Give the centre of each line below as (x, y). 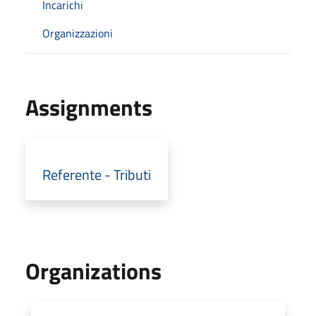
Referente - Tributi (97, 174)
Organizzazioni (78, 33)
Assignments (89, 107)
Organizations (93, 271)
